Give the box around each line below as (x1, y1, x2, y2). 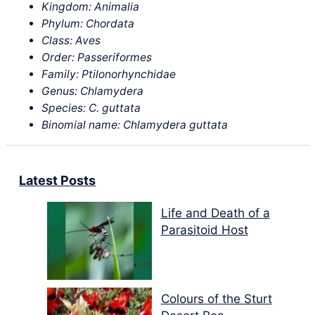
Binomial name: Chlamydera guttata (41, 118, 229, 131)
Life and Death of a (160, 205, 270, 221)
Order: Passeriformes (41, 51, 153, 64)
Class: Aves (41, 34, 101, 47)
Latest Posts (19, 172, 96, 188)
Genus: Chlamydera (41, 84, 144, 98)
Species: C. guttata (41, 101, 141, 115)
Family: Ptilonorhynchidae (41, 67, 176, 81)
